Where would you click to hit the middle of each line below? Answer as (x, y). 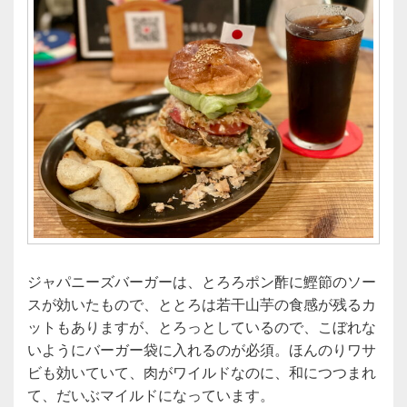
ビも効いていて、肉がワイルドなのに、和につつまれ (202, 372)
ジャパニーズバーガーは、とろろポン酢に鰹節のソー (202, 281)
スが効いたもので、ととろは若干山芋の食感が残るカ (202, 303)
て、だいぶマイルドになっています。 (151, 394)
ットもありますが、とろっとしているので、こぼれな (202, 326)
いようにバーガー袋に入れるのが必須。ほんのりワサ (202, 349)
